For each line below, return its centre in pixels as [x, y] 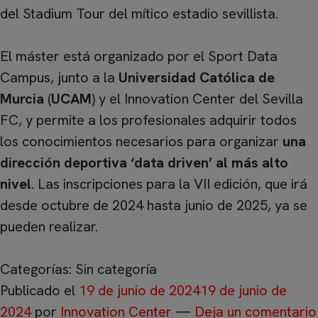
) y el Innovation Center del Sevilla [197, 99]
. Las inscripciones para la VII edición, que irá [169, 184]
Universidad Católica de [197, 77]
